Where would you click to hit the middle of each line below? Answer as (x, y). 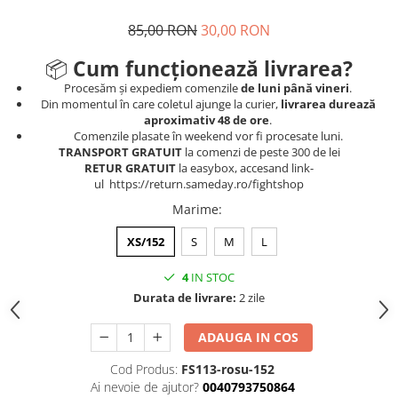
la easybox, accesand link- (245, 168)
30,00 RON (235, 30)
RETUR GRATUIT (130, 168)
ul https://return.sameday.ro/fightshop (199, 184)
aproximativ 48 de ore (207, 120)
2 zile (251, 298)
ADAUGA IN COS (249, 337)
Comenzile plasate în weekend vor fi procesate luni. (208, 136)
